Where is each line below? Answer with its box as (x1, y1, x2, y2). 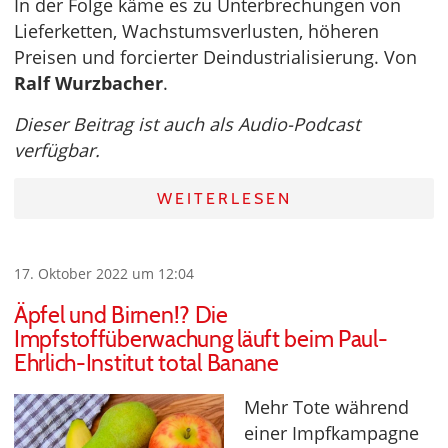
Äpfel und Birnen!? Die (14, 300, 228, 329)
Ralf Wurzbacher (14, 70, 163, 95)
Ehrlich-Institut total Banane (14, 348, 279, 377)
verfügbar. (14, 137, 100, 162)
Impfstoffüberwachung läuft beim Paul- (14, 324, 388, 353)
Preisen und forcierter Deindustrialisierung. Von (14, 44, 417, 69)
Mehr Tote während (244, 394, 409, 419)
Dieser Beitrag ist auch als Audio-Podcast (14, 111, 360, 136)
